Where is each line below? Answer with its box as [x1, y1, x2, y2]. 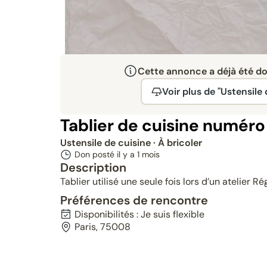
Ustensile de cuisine [60, 136, 153, 149]
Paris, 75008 [74, 221, 131, 233]
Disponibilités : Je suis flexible [74, 208, 204, 221]
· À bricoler [153, 136, 202, 149]
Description [60, 160, 126, 175]
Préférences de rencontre [60, 193, 208, 208]
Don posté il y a [74, 149, 137, 160]
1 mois [136, 149, 160, 160]
